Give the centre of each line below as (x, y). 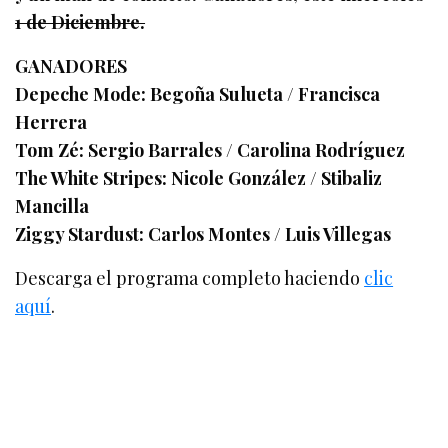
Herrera (51, 122)
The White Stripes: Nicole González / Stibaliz (199, 178)
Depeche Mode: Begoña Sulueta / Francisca (198, 94)
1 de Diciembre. (80, 22)
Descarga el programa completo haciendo (190, 278)
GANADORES (71, 66)
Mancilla (52, 206)
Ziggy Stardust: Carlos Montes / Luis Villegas (203, 234)
